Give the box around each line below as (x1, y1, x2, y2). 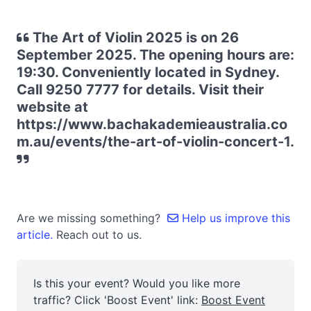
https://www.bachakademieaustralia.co (17, 116, 287, 133)
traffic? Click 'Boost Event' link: (33, 293, 201, 307)
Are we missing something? (17, 211, 167, 225)
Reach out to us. (56, 228, 142, 242)
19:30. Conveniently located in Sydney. (17, 64, 279, 81)
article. (17, 228, 56, 242)
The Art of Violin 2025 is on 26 (29, 29, 239, 46)
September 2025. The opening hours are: (17, 47, 294, 63)
